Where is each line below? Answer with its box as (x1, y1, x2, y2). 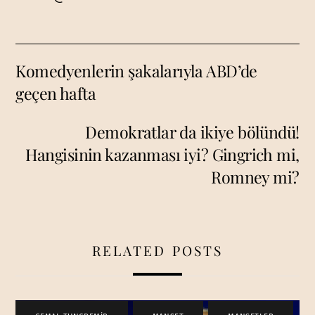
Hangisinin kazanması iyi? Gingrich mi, (25, 143, 300, 165)
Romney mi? (211, 165, 300, 188)
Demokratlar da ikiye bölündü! (85, 120, 300, 143)
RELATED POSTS (92, 240, 223, 259)
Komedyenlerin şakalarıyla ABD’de (15, 60, 257, 82)
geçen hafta (15, 82, 96, 105)
